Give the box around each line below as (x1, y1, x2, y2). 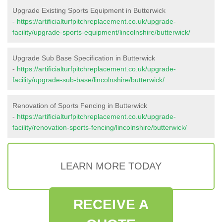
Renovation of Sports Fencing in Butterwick (12, 101, 147, 110)
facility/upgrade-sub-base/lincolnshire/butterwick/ (12, 75, 165, 84)
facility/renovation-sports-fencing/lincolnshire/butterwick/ (12, 123, 187, 131)
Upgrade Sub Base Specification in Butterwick (12, 54, 155, 62)
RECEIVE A (73, 196, 149, 212)
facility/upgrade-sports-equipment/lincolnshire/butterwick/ (12, 28, 190, 36)
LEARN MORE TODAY (60, 160, 162, 171)
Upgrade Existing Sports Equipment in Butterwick (12, 6, 166, 14)
